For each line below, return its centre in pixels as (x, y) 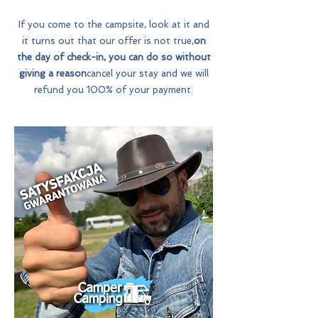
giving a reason (53, 73)
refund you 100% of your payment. (114, 90)
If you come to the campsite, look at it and (114, 24)
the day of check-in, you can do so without (114, 57)
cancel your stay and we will (147, 73)
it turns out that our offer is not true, (108, 41)
